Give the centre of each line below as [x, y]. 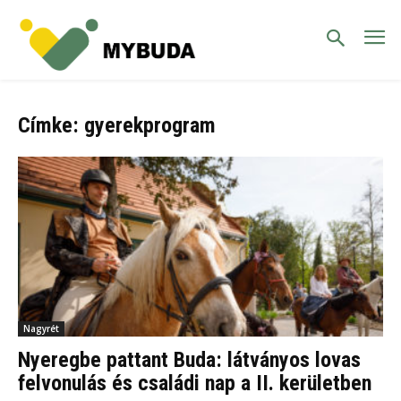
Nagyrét [41, 329]
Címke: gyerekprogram [117, 125]
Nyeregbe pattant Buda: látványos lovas [189, 360]
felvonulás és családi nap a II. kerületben [195, 384]
